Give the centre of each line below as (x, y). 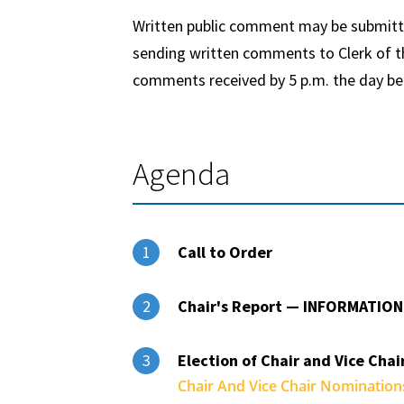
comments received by (211, 80)
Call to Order (225, 252)
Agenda (181, 174)
